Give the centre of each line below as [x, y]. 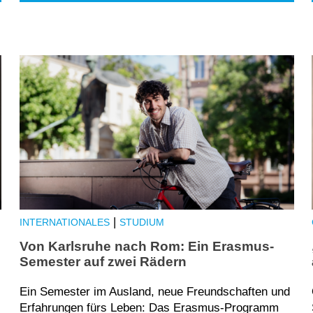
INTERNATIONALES [64, 223]
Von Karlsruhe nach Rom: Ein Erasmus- [146, 246]
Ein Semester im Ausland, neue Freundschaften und [154, 291]
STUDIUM [141, 223]
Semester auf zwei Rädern [103, 261]
